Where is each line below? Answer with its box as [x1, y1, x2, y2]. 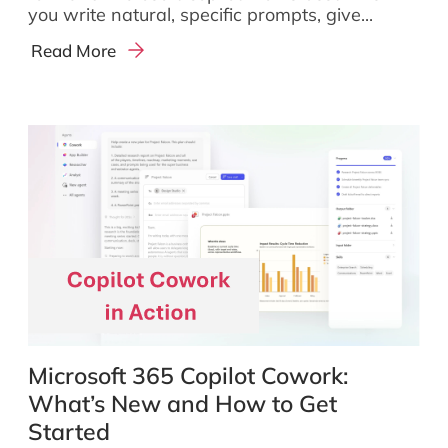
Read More [31, 39, 117, 61]
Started [28, 416, 110, 446]
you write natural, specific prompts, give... [28, 2, 373, 26]
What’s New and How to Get [28, 388, 337, 418]
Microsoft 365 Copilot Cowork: [28, 360, 348, 390]
